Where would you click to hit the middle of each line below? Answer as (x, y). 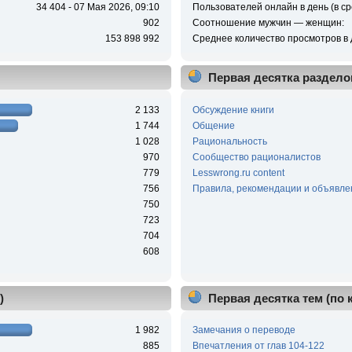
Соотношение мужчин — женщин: (268, 23)
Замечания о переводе (244, 330)
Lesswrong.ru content (238, 172)
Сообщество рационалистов (256, 157)
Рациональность (229, 141)
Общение (213, 125)
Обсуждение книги (233, 110)
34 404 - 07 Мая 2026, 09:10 (98, 7)
